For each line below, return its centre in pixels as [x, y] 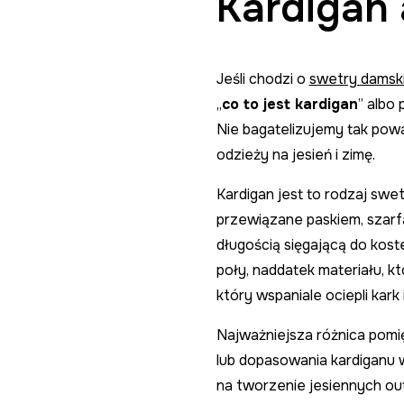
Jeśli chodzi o [262, 78]
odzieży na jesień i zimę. [295, 154]
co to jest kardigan [289, 104]
